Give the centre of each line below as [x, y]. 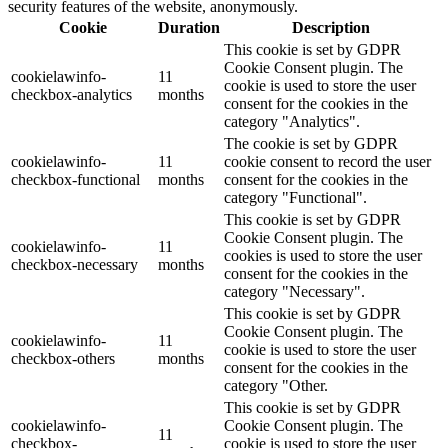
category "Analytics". [292, 122]
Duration [189, 28]
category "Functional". [295, 198]
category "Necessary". [294, 292]
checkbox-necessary [74, 265]
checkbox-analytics [71, 95]
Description [330, 28]
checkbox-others [63, 359]
